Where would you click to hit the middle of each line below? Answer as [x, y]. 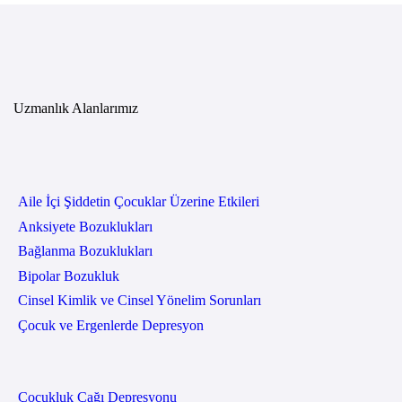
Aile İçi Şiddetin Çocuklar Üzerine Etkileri [138, 201]
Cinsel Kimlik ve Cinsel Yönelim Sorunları [139, 301]
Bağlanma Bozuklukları [85, 251]
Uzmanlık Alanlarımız [76, 109]
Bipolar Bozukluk [68, 275]
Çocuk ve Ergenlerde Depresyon [110, 325]
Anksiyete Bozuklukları [85, 226]
